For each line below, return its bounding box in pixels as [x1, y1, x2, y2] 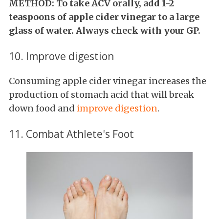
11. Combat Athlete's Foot [9, 127, 134, 141]
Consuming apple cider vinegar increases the [9, 75, 206, 87]
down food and [9, 103, 77, 114]
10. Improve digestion [9, 49, 116, 64]
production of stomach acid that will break [9, 89, 194, 101]
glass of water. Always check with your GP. [9, 25, 202, 37]
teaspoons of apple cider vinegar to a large [9, 11, 199, 23]
